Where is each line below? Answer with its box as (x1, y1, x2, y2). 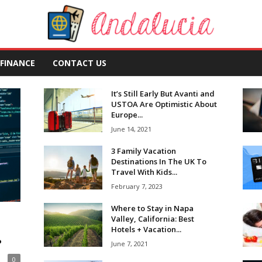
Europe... (111, 109, 143, 120)
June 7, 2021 (111, 239, 148, 248)
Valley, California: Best (111, 213, 194, 224)
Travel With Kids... (111, 167, 177, 177)
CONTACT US (52, 57, 106, 68)
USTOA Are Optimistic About (111, 99, 217, 109)
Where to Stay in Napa (111, 203, 194, 213)
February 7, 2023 (111, 182, 163, 191)
